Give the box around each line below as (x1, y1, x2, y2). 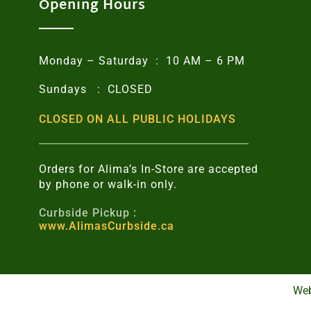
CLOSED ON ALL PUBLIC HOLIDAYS (38, 112, 236, 126)
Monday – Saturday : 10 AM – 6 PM (38, 53, 245, 67)
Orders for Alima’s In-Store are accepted (38, 162, 258, 176)
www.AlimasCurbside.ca (38, 219, 174, 233)
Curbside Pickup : (38, 205, 137, 219)
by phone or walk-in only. (38, 177, 177, 191)
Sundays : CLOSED (38, 82, 153, 96)
